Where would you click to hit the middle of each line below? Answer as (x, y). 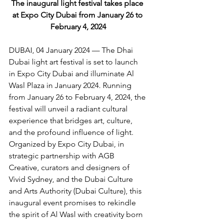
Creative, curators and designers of (70, 168)
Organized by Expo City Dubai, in (67, 144)
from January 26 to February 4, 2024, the (78, 97)
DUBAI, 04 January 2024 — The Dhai (72, 50)
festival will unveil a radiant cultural (69, 109)
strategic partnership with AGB (63, 156)
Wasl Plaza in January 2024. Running (71, 86)
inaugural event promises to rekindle (73, 203)
